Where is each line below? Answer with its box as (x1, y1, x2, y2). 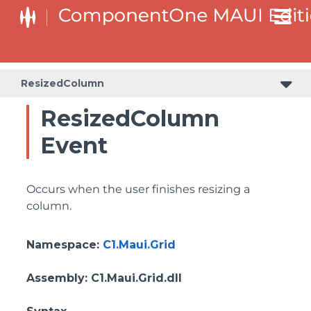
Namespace (26, 238, 96, 251)
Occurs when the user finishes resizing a (26, 183, 250, 196)
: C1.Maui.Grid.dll (85, 271, 182, 285)
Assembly (26, 271, 85, 285)
